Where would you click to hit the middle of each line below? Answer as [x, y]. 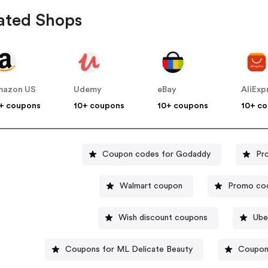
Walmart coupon [151, 186]
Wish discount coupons [163, 217]
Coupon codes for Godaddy [157, 154]
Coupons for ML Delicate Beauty [129, 249]
